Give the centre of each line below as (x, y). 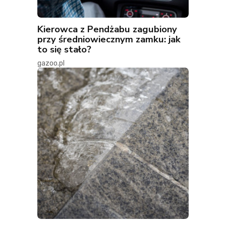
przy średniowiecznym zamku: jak (109, 39)
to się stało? (64, 49)
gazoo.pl (51, 64)
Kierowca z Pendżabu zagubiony (107, 29)
